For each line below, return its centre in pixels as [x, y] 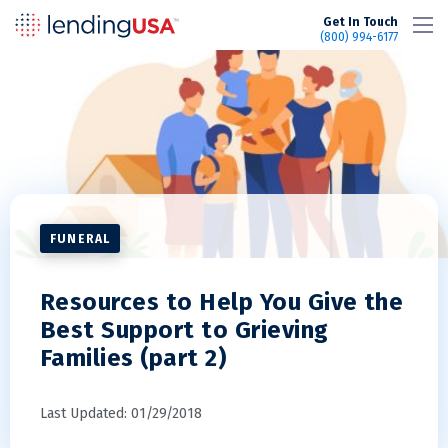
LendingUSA [221, 22]
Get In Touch [360, 22]
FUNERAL [80, 239]
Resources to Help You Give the [222, 302]
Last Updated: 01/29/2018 [121, 413]
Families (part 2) [133, 358]
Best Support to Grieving [184, 330]
